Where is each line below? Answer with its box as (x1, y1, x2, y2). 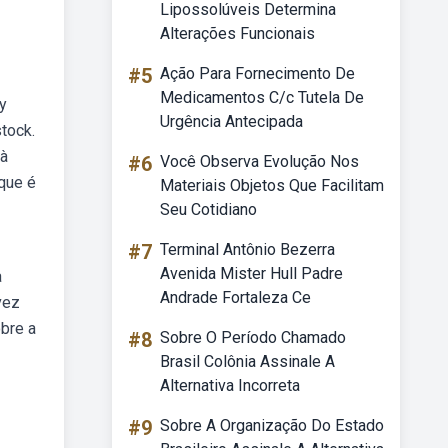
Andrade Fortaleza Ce (160, 288, 311, 307)
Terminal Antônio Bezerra (160, 240, 335, 259)
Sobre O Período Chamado (160, 328, 346, 347)
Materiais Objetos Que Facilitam (160, 176, 384, 195)
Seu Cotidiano (160, 200, 257, 219)
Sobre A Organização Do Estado (160, 416, 384, 435)
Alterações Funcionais (160, 24, 315, 43)
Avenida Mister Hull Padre (160, 264, 343, 283)
